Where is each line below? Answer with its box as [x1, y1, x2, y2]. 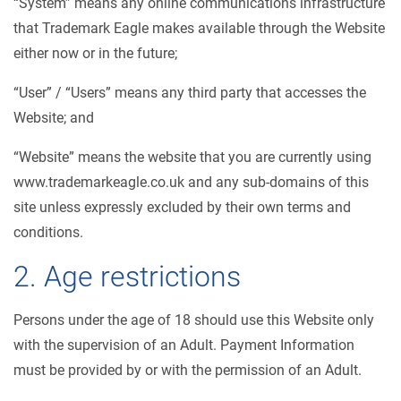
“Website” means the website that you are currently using [13, 149, 371, 166]
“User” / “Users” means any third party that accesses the [13, 84, 366, 101]
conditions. [13, 224, 83, 241]
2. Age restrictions [13, 260, 241, 294]
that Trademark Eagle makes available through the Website [13, 20, 385, 37]
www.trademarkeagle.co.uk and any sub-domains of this [13, 174, 369, 191]
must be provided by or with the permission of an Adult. [13, 362, 362, 379]
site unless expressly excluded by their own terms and [13, 199, 351, 216]
